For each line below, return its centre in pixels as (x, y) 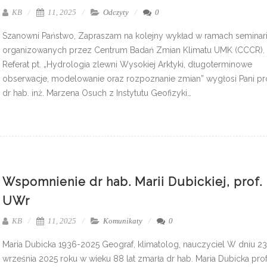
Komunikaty (123, 221)
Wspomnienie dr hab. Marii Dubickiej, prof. (132, 181)
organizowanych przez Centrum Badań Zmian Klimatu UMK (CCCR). (133, 50)
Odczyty (116, 12)
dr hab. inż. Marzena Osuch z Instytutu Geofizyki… (97, 93)
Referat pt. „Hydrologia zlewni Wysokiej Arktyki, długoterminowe (127, 64)
